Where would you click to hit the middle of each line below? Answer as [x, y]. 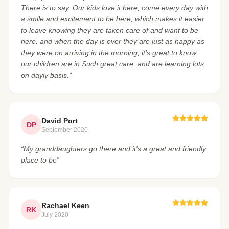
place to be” [40, 160]
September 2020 [65, 130]
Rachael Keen [65, 205]
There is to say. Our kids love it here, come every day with [114, 8]
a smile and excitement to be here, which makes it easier [113, 19]
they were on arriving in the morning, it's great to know [109, 53]
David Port [60, 121]
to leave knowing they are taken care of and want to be [110, 30]
